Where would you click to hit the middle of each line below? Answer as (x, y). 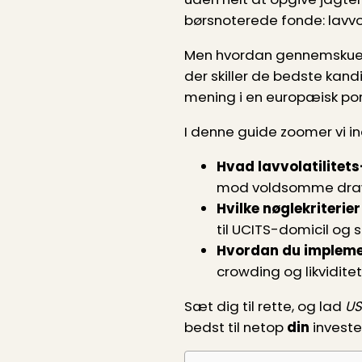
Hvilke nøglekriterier (288, 208)
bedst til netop (236, 327)
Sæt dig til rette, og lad (265, 306)
